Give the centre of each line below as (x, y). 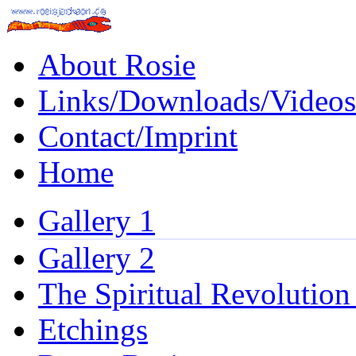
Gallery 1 (97, 221)
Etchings (93, 329)
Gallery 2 (97, 258)
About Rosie (117, 65)
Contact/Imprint (138, 136)
